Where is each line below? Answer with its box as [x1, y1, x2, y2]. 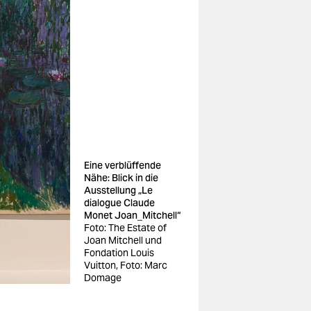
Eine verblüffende [84, 159, 161, 171]
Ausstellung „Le [84, 184, 153, 196]
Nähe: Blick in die [84, 171, 158, 184]
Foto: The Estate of [84, 221, 167, 234]
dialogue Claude [84, 196, 155, 209]
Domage [84, 271, 121, 284]
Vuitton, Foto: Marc [84, 259, 167, 271]
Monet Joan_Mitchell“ [84, 209, 180, 221]
